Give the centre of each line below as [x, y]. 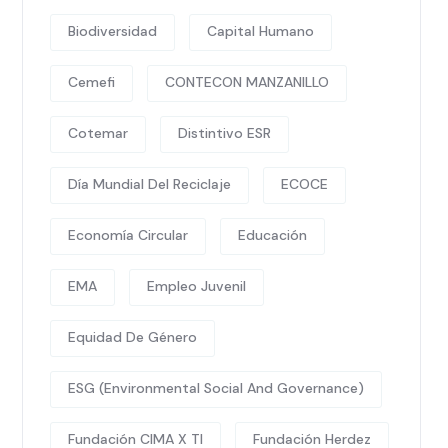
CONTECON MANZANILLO [247, 82]
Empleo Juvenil [196, 286]
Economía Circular [128, 235]
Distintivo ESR [224, 133]
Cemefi [91, 82]
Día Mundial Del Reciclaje [149, 184]
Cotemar [98, 133]
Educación [272, 235]
